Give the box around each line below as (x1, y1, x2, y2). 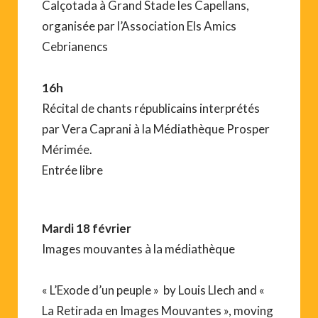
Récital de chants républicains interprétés (42, 100, 260, 116)
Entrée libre (42, 162, 103, 177)
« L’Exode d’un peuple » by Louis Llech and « (42, 282, 265, 297)
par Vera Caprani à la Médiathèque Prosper (42, 121, 270, 136)
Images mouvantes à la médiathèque (42, 241, 235, 256)
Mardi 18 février (42, 220, 131, 236)
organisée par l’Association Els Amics (42, 18, 236, 33)
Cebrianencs (42, 38, 108, 54)
